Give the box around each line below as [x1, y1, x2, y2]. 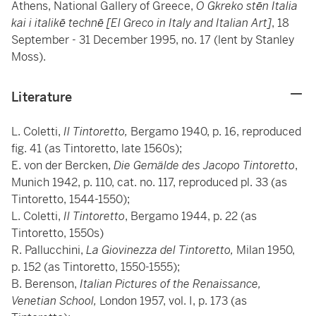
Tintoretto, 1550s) [11, 226, 104, 241]
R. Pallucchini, [11, 243, 86, 257]
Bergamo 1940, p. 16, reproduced [128, 124, 301, 139]
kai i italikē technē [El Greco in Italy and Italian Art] [11, 16, 272, 30]
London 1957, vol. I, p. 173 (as [97, 293, 247, 308]
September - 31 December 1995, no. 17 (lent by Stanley [11, 32, 294, 47]
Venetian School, [11, 293, 97, 308]
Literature [11, 89, 73, 105]
